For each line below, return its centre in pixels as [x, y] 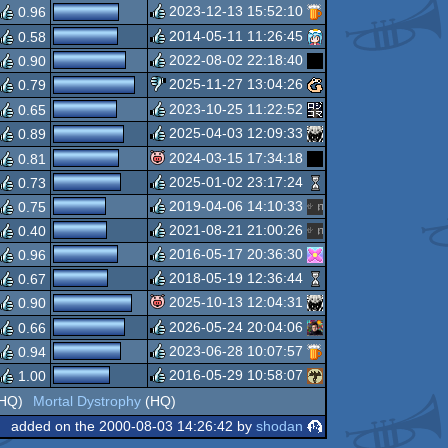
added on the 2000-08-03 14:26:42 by [133, 425]
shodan [279, 425]
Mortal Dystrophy [86, 400]
